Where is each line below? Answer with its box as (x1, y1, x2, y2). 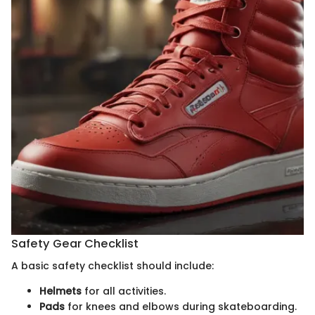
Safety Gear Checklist (11, 236, 139, 252)
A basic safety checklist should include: (11, 259, 214, 274)
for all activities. (82, 284, 166, 299)
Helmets (39, 284, 82, 299)
